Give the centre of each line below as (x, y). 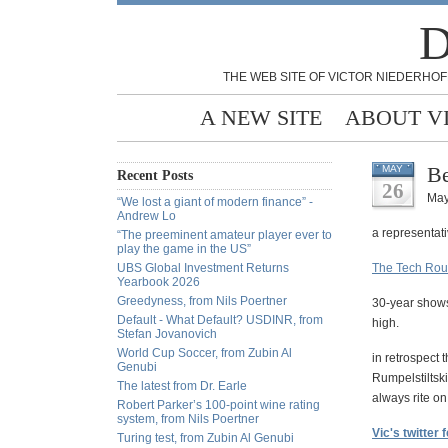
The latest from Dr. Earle (182, 386)
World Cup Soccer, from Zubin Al (204, 353)
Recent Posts (155, 175)
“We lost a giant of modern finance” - (215, 202)
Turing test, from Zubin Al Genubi (205, 438)
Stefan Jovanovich (167, 334)
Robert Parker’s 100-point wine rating (218, 405)
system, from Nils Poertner (188, 419)
